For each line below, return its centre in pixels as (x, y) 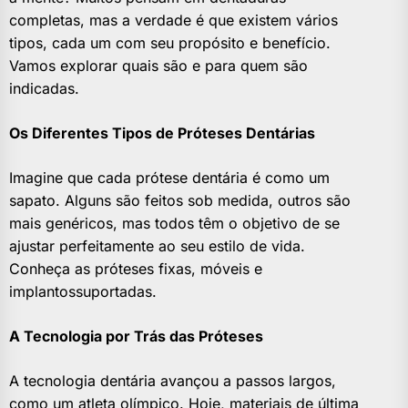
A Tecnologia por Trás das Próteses (136, 337)
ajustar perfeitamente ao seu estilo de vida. (157, 246)
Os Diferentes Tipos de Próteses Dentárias (162, 133)
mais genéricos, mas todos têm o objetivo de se (174, 224)
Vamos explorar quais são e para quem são (158, 66)
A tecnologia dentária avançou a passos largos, (173, 381)
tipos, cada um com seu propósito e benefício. (170, 43)
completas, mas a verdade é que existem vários (173, 20)
